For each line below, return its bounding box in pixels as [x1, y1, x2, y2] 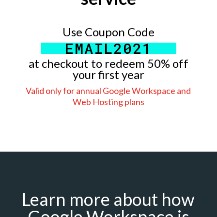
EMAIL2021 [64, 38, 152, 58]
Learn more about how [22, 188, 195, 210]
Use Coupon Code [62, 24, 155, 39]
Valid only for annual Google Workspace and [26, 85, 191, 96]
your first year [72, 67, 144, 81]
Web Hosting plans [72, 96, 144, 107]
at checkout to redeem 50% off [28, 56, 188, 70]
